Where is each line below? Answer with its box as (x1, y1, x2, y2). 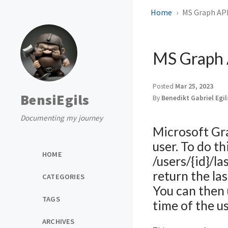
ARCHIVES (42, 217, 75, 226)
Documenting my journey (20, 113, 103, 123)
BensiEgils (20, 91, 90, 109)
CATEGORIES (42, 172, 84, 181)
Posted (153, 82, 175, 91)
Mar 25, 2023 (175, 82, 213, 91)
